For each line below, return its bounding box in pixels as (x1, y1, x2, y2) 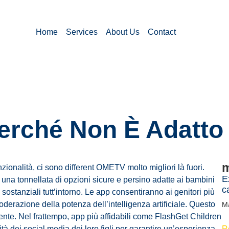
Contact (147, 27, 176, 36)
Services (65, 27, 98, 36)
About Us (105, 27, 140, 36)
